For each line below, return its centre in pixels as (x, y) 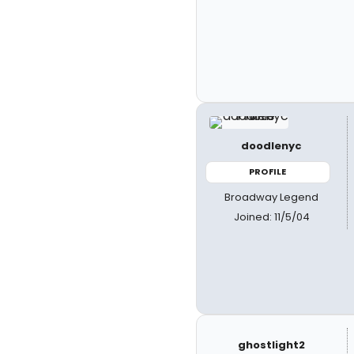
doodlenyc (272, 146)
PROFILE (268, 171)
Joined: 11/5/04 (271, 217)
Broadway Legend (272, 197)
